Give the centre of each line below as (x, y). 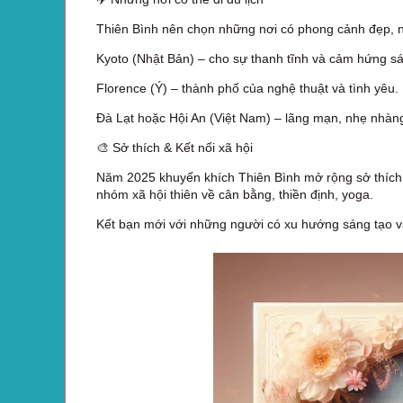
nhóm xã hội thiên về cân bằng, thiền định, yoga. (235, 194)
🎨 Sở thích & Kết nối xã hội (175, 147)
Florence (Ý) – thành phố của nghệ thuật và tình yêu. (247, 88)
